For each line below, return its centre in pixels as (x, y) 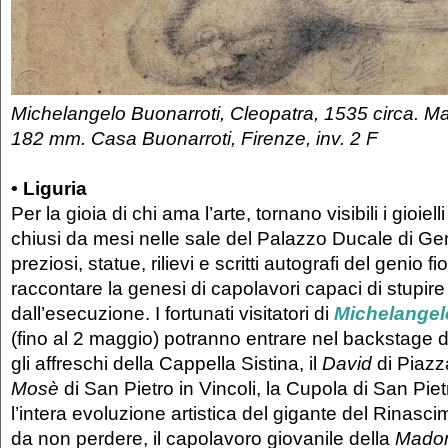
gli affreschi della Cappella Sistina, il (166, 363)
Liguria (55, 188)
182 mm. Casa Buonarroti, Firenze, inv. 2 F (194, 138)
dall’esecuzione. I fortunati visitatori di (172, 313)
